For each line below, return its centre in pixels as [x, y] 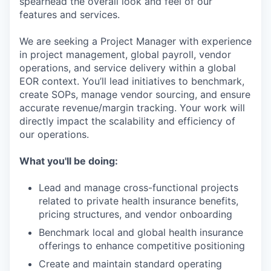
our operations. [54, 134]
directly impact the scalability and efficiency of [127, 121]
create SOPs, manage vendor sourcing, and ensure [135, 94]
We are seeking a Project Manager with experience [135, 41]
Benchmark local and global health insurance [141, 232]
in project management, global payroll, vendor [125, 54]
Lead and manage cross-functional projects [139, 188]
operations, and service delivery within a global [128, 68]
